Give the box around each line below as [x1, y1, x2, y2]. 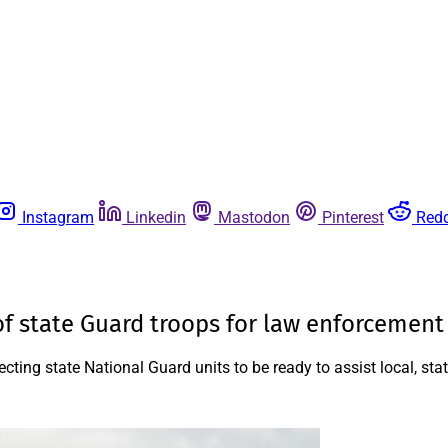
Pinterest [322, 208, 384, 227]
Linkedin [126, 208, 186, 227]
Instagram [22, 208, 94, 227]
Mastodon [218, 208, 290, 227]
